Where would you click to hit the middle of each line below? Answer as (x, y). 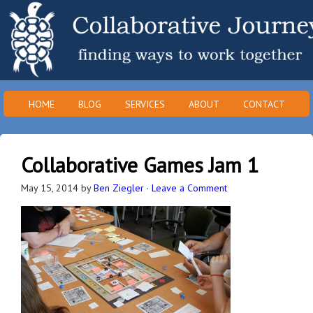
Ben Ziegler (119, 188)
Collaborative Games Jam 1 (140, 165)
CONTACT (264, 104)
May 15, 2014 (50, 188)
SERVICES (145, 104)
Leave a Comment (189, 188)
